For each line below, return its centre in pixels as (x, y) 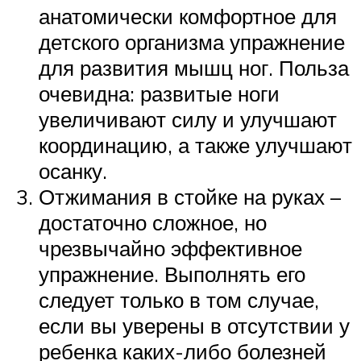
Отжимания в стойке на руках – (190, 196)
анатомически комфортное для (188, 16)
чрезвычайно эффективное (170, 248)
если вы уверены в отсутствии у (194, 325)
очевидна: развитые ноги (159, 93)
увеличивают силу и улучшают (188, 119)
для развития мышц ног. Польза (194, 67)
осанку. (73, 170)
